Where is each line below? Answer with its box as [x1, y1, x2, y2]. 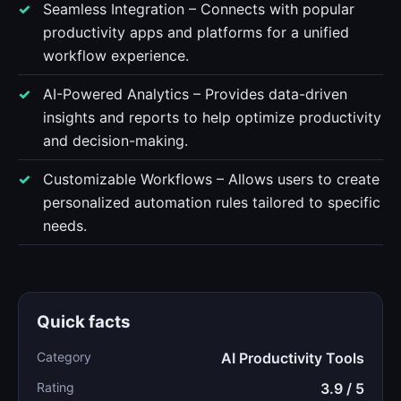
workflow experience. [43, 47, 189, 64]
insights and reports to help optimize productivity [43, 108, 381, 126]
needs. [43, 217, 87, 235]
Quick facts [37, 311, 131, 332]
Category [37, 349, 91, 364]
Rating [37, 380, 74, 395]
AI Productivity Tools [221, 349, 364, 367]
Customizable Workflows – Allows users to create [43, 170, 380, 188]
